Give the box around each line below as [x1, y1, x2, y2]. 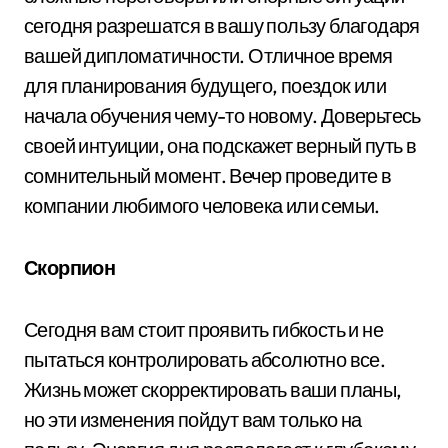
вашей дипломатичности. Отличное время [24, 42, 393, 68]
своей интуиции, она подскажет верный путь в [24, 132, 417, 158]
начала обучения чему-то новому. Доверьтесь [24, 102, 421, 128]
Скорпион [24, 254, 116, 280]
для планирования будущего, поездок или [24, 72, 387, 98]
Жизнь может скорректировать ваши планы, [24, 376, 402, 402]
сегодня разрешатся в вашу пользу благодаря [24, 12, 420, 38]
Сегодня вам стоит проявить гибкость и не [24, 316, 383, 342]
